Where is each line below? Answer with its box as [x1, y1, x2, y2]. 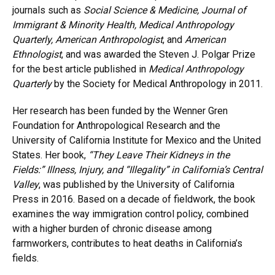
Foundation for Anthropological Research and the [12, 120, 220, 131]
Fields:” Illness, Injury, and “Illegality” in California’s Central [12, 164, 263, 176]
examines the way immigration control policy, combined [12, 208, 249, 220]
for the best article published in [12, 63, 149, 75]
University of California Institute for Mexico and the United [12, 134, 261, 146]
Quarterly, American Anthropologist [12, 34, 163, 45]
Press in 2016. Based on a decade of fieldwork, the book [12, 193, 255, 205]
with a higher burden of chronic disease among [12, 223, 212, 234]
